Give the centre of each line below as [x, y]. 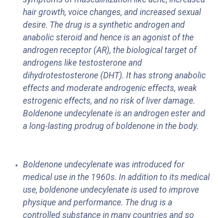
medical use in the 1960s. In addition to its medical [116, 177]
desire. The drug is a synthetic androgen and [104, 25]
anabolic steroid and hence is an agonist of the [108, 38]
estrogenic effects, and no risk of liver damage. [109, 101]
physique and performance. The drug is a [98, 203]
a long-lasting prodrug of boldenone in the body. [111, 126]
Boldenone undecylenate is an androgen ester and [114, 114]
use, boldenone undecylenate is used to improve [111, 190]
